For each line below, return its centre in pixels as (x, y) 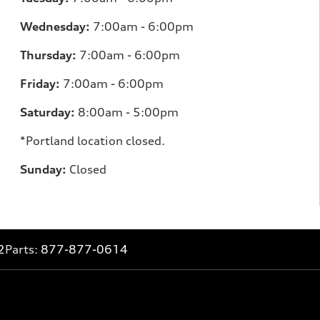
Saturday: (47, 112)
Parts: (23, 249)
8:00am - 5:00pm (127, 112)
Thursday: (48, 55)
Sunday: (43, 169)
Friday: (40, 83)
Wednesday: (55, 26)
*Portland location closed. (92, 140)
